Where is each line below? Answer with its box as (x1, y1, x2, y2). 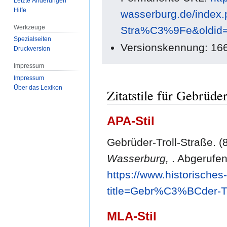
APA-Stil (107, 113, 155, 128)
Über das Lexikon (14, 84, 63, 92)
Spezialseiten (14, 35, 52, 43)
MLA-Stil (107, 209, 157, 223)
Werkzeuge (14, 23, 46, 31)
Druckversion (14, 45, 51, 53)
